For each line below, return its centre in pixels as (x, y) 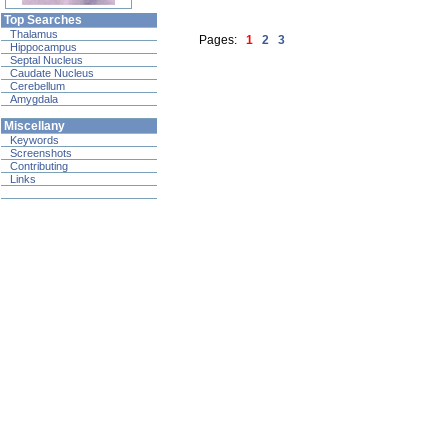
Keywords (34, 140)
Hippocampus (43, 47)
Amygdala (34, 99)
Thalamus (34, 34)
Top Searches (43, 20)
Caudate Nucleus (52, 73)
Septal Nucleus (46, 60)
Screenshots (41, 153)
